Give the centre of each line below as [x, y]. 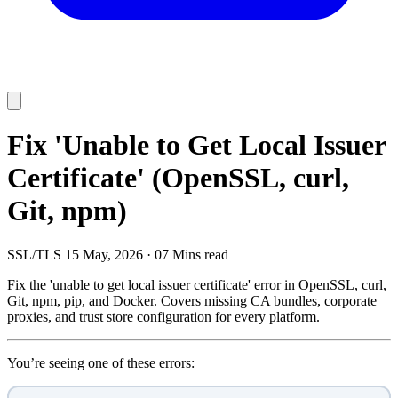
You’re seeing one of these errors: [101, 362]
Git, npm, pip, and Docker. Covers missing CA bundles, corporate [192, 300]
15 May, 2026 [104, 254]
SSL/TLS [34, 254]
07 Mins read [191, 254]
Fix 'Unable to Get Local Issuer [196, 145]
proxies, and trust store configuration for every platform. [163, 316]
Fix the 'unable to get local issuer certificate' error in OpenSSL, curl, [197, 284]
